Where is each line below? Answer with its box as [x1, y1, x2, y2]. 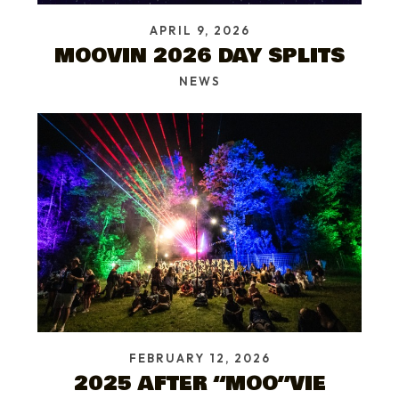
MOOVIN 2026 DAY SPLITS [54, 41, 345, 71]
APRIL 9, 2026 [149, 23, 250, 38]
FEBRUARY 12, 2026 [128, 351, 271, 366]
